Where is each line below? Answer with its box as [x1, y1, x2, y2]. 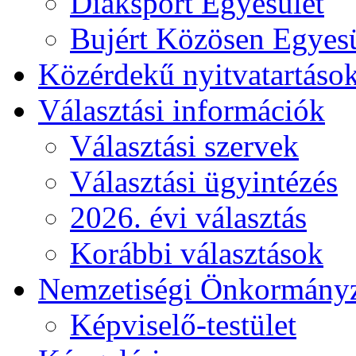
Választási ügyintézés [70, 164, 338, 199]
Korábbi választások [70, 236, 323, 270]
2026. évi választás [70, 200, 307, 234]
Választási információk [38, 93, 325, 127]
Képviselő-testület [70, 308, 296, 342]
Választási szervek [70, 129, 299, 163]
